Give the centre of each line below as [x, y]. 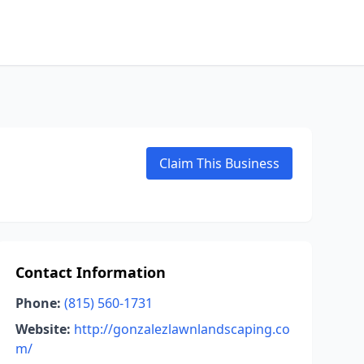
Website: [43, 329]
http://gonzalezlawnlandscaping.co [182, 329]
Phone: [38, 303]
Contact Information [90, 272]
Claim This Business [219, 163]
